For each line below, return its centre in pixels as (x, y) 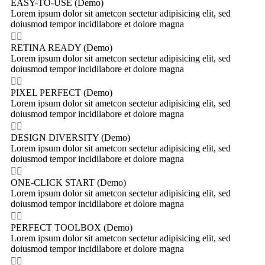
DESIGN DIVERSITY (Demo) (70, 138)
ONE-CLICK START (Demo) (68, 183)
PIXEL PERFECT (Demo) (62, 93)
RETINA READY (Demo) (62, 48)
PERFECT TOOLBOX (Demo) (72, 228)
